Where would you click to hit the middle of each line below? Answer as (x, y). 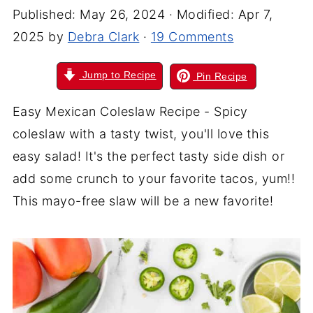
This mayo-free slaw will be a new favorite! (143, 201)
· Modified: (202, 14)
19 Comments (192, 37)
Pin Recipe (220, 76)
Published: (46, 14)
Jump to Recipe (118, 75)
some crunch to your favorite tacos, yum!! (166, 179)
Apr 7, (255, 14)
